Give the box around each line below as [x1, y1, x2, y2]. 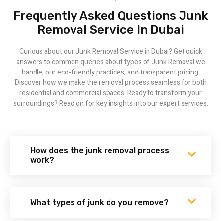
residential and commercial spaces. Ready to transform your [19, 88, 202, 99]
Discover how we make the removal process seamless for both [14, 77, 207, 88]
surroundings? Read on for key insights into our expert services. [13, 98, 208, 109]
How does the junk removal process [30, 146, 169, 155]
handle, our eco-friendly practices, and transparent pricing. [21, 67, 200, 78]
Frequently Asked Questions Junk [13, 9, 208, 23]
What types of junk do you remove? [30, 197, 169, 207]
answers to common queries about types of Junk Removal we [16, 57, 205, 68]
